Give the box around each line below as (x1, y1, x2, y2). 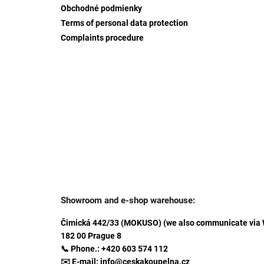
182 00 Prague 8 (61, 230, 121, 240)
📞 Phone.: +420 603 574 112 (61, 243, 168, 253)
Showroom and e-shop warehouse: (61, 194, 195, 206)
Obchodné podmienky (61, 3, 142, 13)
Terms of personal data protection (61, 18, 188, 28)
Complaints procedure (61, 32, 144, 42)
